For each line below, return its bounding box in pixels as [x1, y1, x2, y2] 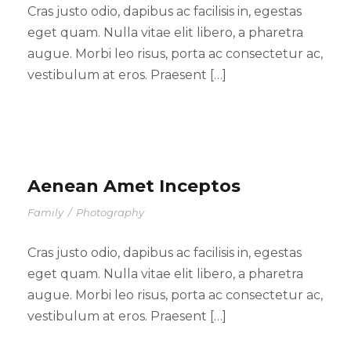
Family [27, 205, 63, 219]
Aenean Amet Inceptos [27, 175, 241, 197]
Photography [76, 205, 144, 219]
